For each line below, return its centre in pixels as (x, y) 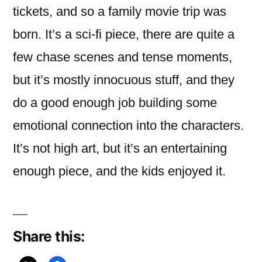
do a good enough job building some (115, 103)
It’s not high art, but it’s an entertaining (120, 148)
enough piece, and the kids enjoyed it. (119, 171)
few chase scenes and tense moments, (123, 57)
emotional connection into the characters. (128, 125)
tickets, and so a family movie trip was (120, 11)
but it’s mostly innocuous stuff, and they (124, 80)
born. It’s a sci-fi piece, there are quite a (124, 34)
